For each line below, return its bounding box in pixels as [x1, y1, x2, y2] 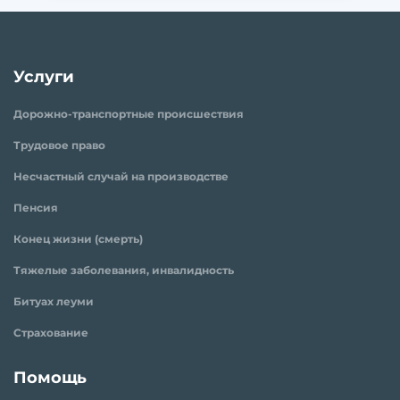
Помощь [13, 367, 87, 387]
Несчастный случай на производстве [13, 169, 229, 183]
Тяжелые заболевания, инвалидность [13, 262, 234, 277]
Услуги [13, 66, 74, 87]
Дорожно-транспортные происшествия [13, 106, 244, 121]
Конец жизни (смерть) [13, 231, 143, 246]
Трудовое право [13, 137, 105, 152]
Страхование [13, 325, 88, 339]
